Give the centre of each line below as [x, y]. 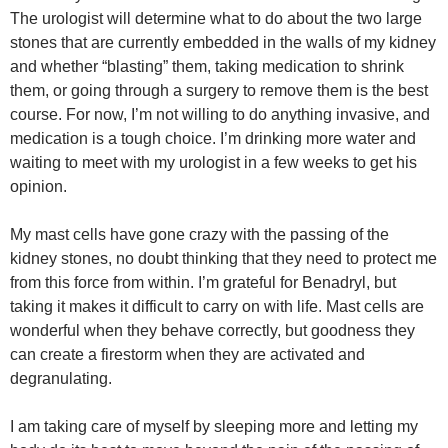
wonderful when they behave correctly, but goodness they [212, 330]
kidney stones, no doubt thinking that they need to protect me [223, 258]
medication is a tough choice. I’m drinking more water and [213, 138]
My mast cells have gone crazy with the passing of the [199, 234]
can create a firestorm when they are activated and [187, 354]
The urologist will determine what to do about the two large [216, 18]
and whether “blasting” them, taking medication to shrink [207, 66]
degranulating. [61, 378]
